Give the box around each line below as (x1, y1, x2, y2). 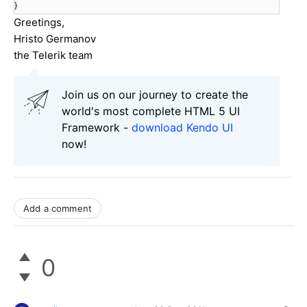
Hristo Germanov (14, 32, 96, 46)
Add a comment (23, 203, 93, 214)
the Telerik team (14, 49, 93, 62)
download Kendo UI (132, 121, 233, 135)
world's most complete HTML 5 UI (62, 104, 240, 119)
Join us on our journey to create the (62, 88, 248, 102)
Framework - (62, 121, 132, 135)
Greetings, (14, 16, 64, 29)
